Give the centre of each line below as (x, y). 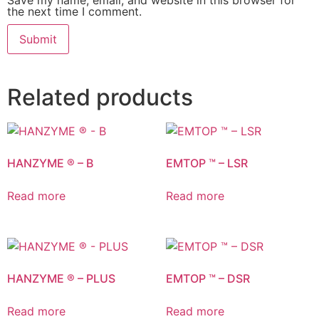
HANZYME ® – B (50, 163)
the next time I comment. (74, 11)
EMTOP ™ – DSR (208, 279)
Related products (100, 97)
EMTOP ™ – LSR (206, 163)
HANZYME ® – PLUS (61, 279)
